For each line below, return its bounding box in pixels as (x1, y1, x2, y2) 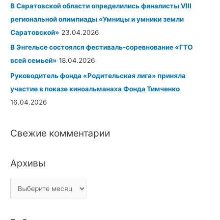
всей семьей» (10, 56, 57, 65)
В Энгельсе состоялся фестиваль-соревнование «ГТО (10, 43, 193, 52)
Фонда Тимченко (123, 84, 180, 93)
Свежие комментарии (10, 127, 110, 139)
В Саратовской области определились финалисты (10, 2, 181, 10)
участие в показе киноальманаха (10, 84, 124, 93)
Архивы (10, 157, 46, 169)
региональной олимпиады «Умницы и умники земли (10, 15, 184, 24)
